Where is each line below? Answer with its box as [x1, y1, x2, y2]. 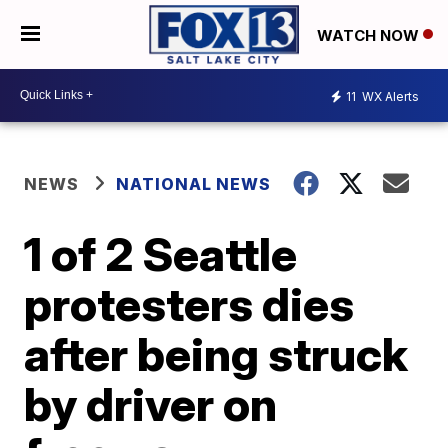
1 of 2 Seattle [24, 225, 298, 282]
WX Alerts [359, 89, 419, 105]
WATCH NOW [317, 25, 423, 45]
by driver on [24, 375, 278, 432]
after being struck [24, 325, 409, 382]
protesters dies [24, 275, 355, 332]
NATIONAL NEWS [116, 173, 272, 194]
